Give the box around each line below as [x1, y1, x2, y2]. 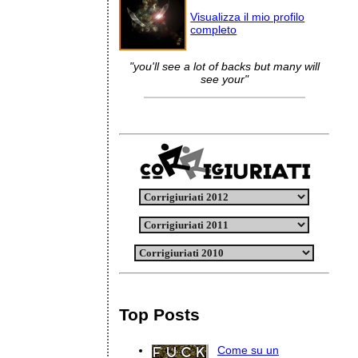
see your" [200, 73, 249, 86]
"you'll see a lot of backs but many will [129, 60, 320, 73]
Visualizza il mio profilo [190, 10, 305, 23]
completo [190, 23, 237, 36]
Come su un [217, 343, 279, 356]
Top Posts [119, 305, 201, 324]
